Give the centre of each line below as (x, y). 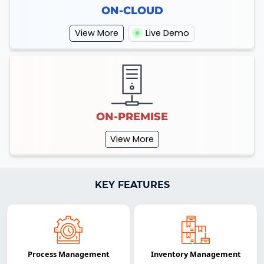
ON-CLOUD (132, 10)
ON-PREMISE (132, 116)
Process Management (68, 254)
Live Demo (166, 33)
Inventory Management (196, 254)
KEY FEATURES (132, 184)
